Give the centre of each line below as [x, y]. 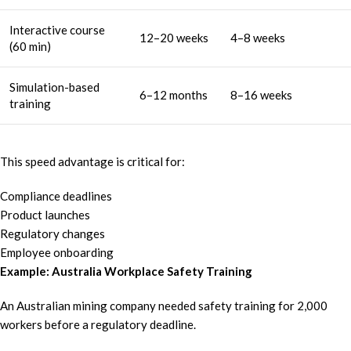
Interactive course [57, 30]
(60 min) [30, 47]
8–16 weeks [261, 95]
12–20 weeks [174, 38]
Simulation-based [54, 87]
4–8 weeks [258, 38]
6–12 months [174, 95]
